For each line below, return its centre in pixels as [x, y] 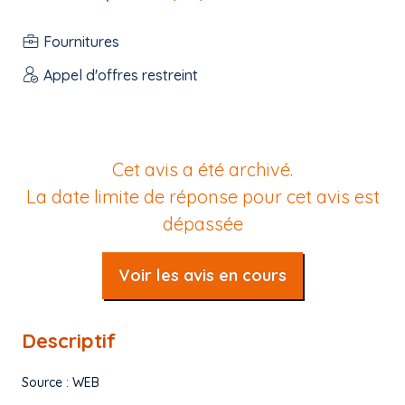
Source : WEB [61, 382]
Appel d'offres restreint [121, 75]
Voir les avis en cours [202, 275]
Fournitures [81, 41]
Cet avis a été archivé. [202, 170]
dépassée [202, 224]
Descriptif [69, 341]
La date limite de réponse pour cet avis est [202, 197]
